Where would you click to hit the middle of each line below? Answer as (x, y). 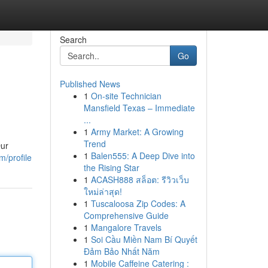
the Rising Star (111, 167)
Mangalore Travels (126, 227)
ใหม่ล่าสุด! (103, 191)
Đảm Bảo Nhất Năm (121, 251)
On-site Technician (126, 96)
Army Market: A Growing (137, 132)
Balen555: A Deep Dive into (143, 156)
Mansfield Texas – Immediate (139, 108)
